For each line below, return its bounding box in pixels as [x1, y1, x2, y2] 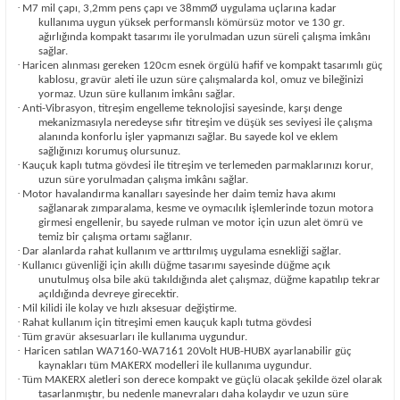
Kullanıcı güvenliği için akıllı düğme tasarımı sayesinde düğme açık [22, 259, 330, 271]
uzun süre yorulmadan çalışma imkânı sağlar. [38, 173, 248, 186]
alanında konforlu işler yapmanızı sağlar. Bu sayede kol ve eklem [38, 130, 337, 143]
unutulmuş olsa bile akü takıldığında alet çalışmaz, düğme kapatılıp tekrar [38, 273, 380, 286]
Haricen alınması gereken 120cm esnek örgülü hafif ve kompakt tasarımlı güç [22, 59, 383, 71]
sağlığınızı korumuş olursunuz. [38, 145, 180, 157]
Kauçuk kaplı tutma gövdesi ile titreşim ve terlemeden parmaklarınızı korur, [22, 159, 373, 171]
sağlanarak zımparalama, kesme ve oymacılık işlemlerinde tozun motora [38, 202, 373, 214]
